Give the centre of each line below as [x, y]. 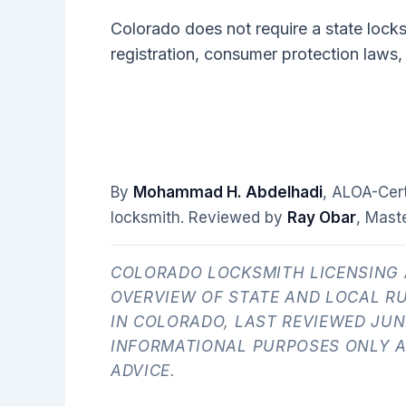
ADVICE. [143, 370]
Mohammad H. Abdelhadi [228, 192]
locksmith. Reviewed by [199, 217]
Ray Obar [322, 217]
